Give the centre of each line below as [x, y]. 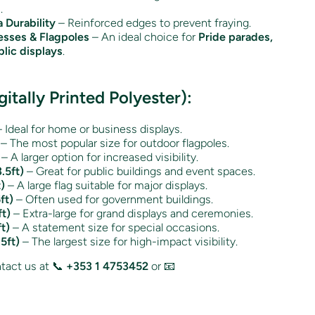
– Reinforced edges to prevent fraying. [153, 22]
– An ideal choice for [144, 37]
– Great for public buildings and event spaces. [140, 171]
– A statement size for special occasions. [115, 227]
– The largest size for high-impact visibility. [129, 241]
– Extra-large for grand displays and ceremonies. [132, 213]
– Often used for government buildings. [113, 199]
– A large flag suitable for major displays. [106, 185]
